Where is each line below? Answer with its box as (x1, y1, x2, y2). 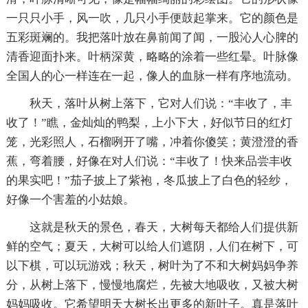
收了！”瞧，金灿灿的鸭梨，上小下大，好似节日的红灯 (5, 115, 292, 129)
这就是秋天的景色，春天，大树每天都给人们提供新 (29, 220, 298, 234)
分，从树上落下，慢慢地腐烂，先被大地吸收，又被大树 (5, 278, 298, 291)
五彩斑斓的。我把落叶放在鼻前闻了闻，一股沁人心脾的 (5, 30, 298, 44)
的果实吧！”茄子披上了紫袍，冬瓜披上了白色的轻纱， (5, 173, 292, 187)
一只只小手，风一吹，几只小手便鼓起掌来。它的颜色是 (5, 11, 298, 25)
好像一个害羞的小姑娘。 (5, 192, 135, 206)
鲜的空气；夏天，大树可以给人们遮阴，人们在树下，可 (5, 239, 298, 253)
